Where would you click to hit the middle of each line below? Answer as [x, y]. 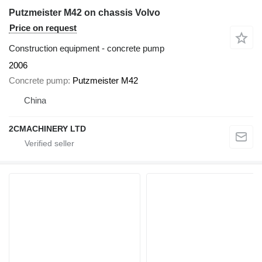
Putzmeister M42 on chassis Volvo [85, 12]
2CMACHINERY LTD [47, 129]
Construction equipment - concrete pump [87, 48]
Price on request [43, 27]
